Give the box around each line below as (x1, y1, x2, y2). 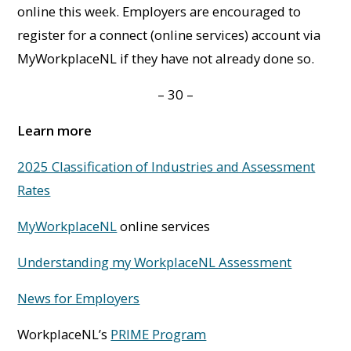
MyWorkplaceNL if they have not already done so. (17, 49, 315, 67)
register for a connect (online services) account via (17, 25, 321, 44)
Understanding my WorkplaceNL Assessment (17, 252, 292, 271)
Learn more (17, 121, 92, 139)
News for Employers (17, 288, 140, 307)
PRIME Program (110, 324, 207, 343)
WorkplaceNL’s (17, 324, 111, 343)
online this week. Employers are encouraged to (17, 2, 302, 20)
